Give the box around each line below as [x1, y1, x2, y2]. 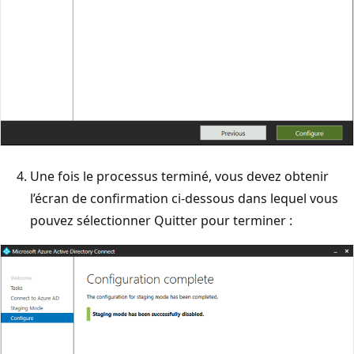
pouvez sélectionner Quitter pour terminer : [30, 211, 292, 229]
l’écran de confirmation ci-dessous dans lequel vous [30, 189, 338, 207]
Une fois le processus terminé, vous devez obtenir [30, 167, 329, 185]
